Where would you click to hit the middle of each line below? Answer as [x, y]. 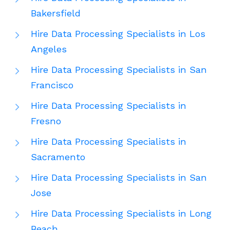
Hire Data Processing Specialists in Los [118, 34]
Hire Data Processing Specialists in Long [121, 214]
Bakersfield [56, 13]
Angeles [49, 49]
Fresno [46, 121]
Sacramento [58, 157]
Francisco [52, 85]
